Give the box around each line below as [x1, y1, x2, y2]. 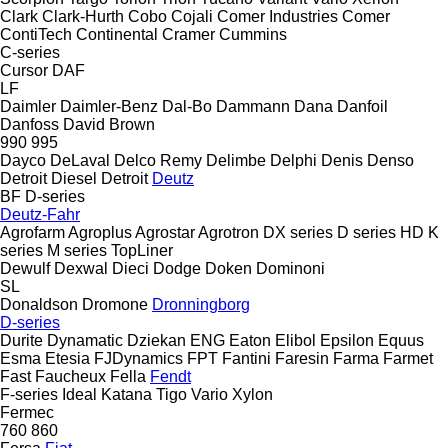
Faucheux [35, 367, 106, 385]
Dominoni [256, 259, 325, 277]
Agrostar [135, 223, 195, 241]
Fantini [222, 349, 271, 367]
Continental [76, 25, 158, 43]
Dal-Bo [162, 97, 212, 115]
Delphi [270, 151, 317, 169]
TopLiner [111, 241, 173, 259]
